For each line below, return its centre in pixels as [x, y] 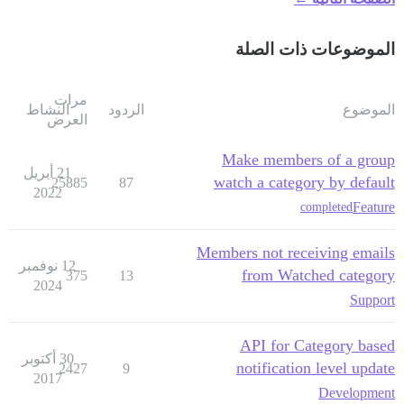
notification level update [316, 367]
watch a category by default [304, 182]
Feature [374, 207]
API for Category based [317, 345]
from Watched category [318, 275]
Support [372, 299]
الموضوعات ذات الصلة [315, 49]
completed [326, 207]
